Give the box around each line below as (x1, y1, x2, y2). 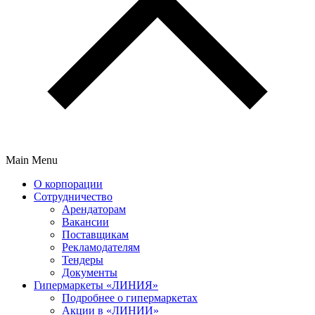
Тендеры (62, 254, 103, 266)
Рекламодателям (62, 241, 140, 253)
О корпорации (34, 178, 103, 190)
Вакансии (62, 216, 109, 228)
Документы (62, 266, 117, 278)
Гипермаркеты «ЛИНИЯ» (34, 279, 158, 291)
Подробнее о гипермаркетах (62, 292, 198, 304)
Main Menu (6, 154, 58, 166)
